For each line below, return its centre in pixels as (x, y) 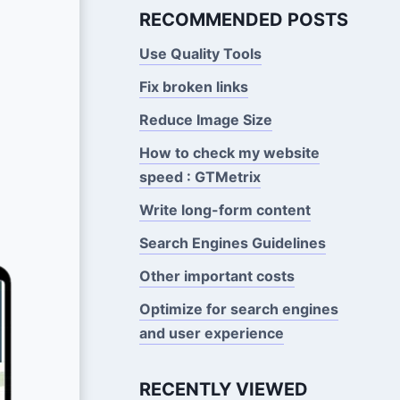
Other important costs (217, 275)
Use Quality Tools (200, 53)
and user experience (211, 333)
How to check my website (229, 152)
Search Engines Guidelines (232, 242)
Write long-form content (225, 209)
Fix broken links (193, 86)
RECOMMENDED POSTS (243, 19)
